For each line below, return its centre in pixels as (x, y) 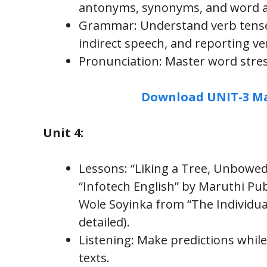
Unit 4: (63, 132)
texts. (94, 257)
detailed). (104, 222)
